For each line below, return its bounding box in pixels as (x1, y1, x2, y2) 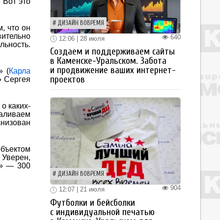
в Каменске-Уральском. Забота (50, 55, 166, 67)
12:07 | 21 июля (57, 186, 105, 193)
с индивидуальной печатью (50, 206, 155, 218)
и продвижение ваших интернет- (50, 65, 176, 76)
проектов (50, 74, 85, 85)
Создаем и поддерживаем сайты (50, 46, 175, 57)
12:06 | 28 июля (57, 34, 105, 42)
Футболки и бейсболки (50, 197, 135, 208)
